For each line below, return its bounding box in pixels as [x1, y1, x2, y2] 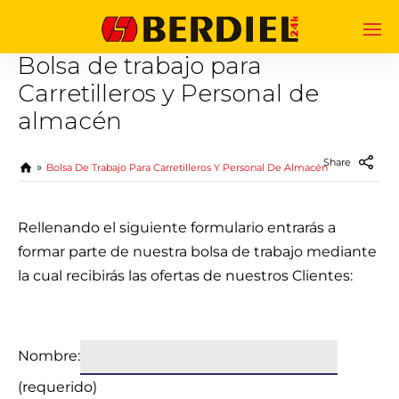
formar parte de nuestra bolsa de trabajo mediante [18, 243, 377, 260]
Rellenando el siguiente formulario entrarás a [18, 219, 336, 236]
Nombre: [18, 347, 80, 364]
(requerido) [18, 379, 97, 395]
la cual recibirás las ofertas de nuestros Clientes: [18, 267, 353, 284]
